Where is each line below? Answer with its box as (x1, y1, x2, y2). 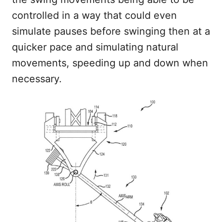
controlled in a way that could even (12, 9, 177, 21)
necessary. (12, 72, 62, 85)
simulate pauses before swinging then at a (12, 25, 210, 37)
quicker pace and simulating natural (12, 41, 178, 53)
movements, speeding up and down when (12, 56, 208, 69)
